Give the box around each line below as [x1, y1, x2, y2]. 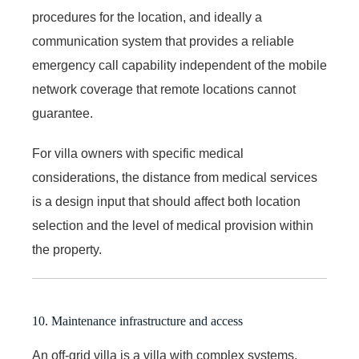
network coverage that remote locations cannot [32, 82, 296, 96]
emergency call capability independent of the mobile [32, 58, 327, 72]
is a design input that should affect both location [32, 194, 301, 208]
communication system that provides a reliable [32, 34, 294, 48]
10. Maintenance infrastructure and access [32, 313, 243, 328]
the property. [32, 242, 102, 256]
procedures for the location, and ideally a [32, 10, 262, 24]
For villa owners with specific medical [32, 146, 244, 160]
